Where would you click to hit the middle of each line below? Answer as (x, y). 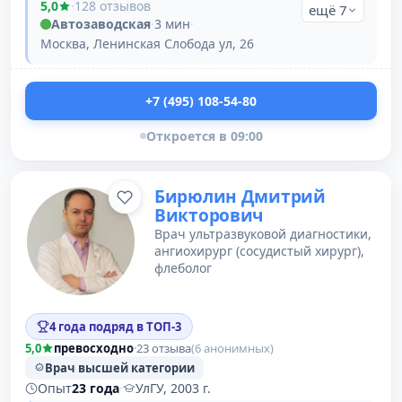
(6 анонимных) (232, 348)
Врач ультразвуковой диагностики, (263, 234)
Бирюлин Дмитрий (240, 197)
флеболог (183, 268)
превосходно (94, 348)
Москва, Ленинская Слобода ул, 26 (147, 44)
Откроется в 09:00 (204, 136)
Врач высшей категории (120, 368)
